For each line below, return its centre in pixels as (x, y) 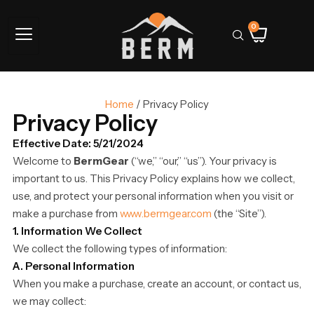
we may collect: (49, 301)
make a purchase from (66, 214)
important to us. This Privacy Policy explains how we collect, (154, 179)
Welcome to (43, 161)
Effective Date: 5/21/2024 (78, 144)
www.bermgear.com (166, 214)
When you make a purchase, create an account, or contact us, (157, 284)
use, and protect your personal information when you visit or (153, 196)
